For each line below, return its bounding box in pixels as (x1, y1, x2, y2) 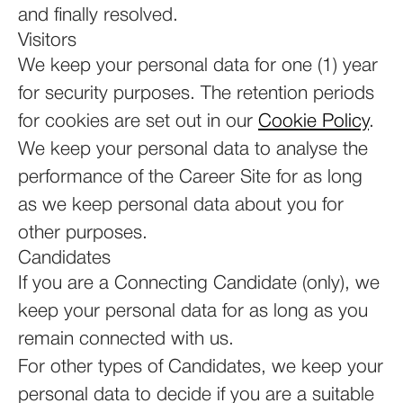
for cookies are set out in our (18, 113, 258, 130)
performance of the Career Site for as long (18, 169, 363, 186)
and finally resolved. (18, 7, 178, 24)
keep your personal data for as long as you (18, 303, 368, 320)
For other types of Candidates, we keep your (18, 359, 383, 376)
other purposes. (18, 225, 148, 242)
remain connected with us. (18, 331, 234, 348)
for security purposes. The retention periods (18, 85, 374, 103)
